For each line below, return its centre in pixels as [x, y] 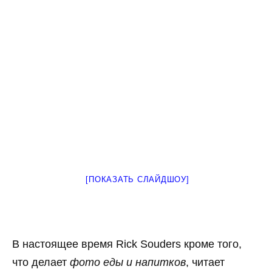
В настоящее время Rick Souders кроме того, [127, 244]
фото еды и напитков [128, 262]
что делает [41, 262]
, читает [205, 262]
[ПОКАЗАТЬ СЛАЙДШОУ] [138, 179]
